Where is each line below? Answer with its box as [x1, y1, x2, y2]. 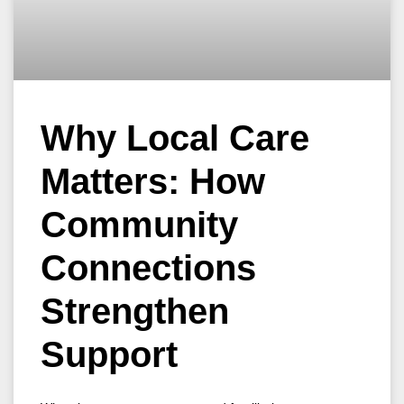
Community [41, 205, 238, 244]
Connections [41, 248, 256, 288]
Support [41, 335, 178, 374]
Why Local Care [41, 118, 309, 158]
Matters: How [41, 161, 265, 201]
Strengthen [41, 291, 229, 331]
